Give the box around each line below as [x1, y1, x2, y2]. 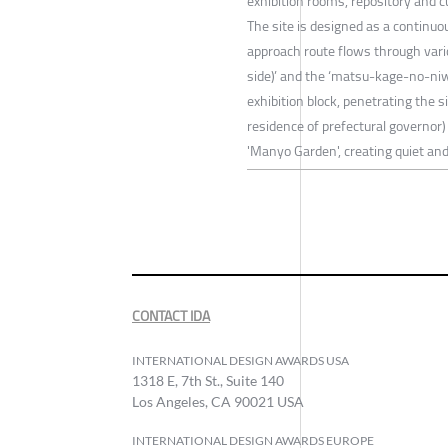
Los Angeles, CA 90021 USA [132, 392, 304, 410]
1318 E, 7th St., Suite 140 [132, 371, 284, 389]
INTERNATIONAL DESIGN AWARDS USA [132, 352, 349, 368]
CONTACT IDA [132, 302, 210, 329]
